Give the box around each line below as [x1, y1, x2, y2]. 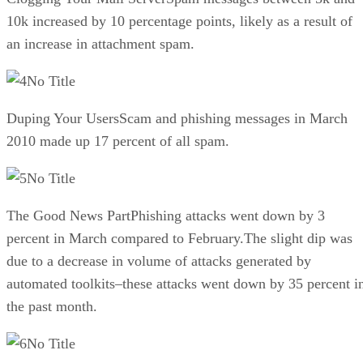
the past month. [6, 297, 97, 314]
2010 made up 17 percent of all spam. [6, 132, 229, 149]
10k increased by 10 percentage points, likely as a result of [6, 12, 352, 29]
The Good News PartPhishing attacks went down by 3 [6, 207, 325, 224]
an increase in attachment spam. [6, 35, 194, 52]
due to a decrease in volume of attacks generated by [6, 252, 311, 269]
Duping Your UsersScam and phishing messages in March [6, 109, 348, 126]
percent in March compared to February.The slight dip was [6, 229, 352, 246]
